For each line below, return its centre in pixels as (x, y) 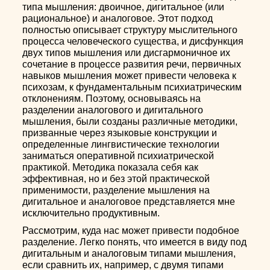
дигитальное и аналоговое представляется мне (129, 202)
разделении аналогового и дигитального (113, 110)
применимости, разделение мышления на (116, 190)
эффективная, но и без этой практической (116, 179)
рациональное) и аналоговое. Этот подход (118, 18)
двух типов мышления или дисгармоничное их (127, 53)
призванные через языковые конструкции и (120, 133)
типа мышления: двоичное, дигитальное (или (124, 7)
